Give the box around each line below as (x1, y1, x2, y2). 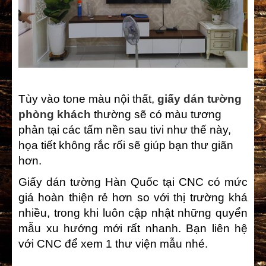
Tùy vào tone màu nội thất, (18, 93, 157, 106)
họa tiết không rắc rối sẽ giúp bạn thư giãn (18, 139, 233, 152)
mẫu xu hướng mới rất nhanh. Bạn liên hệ (18, 222, 248, 235)
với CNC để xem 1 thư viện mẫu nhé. (18, 237, 208, 251)
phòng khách (18, 108, 91, 121)
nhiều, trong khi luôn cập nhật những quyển (18, 207, 248, 220)
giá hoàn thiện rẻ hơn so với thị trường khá (18, 191, 248, 204)
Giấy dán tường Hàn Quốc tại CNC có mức (18, 176, 248, 189)
